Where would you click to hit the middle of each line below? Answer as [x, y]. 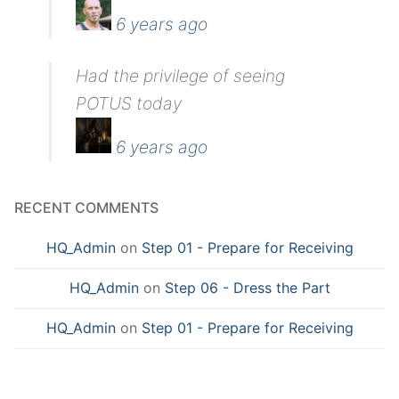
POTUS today [129, 103]
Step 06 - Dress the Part [247, 288]
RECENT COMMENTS [86, 207]
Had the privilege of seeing [181, 75]
